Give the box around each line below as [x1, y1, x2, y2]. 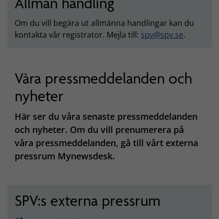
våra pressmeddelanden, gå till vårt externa [15, 136, 198, 149]
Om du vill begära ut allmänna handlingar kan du [15, 18, 194, 28]
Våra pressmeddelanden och [15, 69, 192, 88]
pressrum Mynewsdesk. [15, 150, 115, 162]
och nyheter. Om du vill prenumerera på [15, 123, 184, 135]
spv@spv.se [141, 29, 183, 40]
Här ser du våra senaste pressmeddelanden [15, 110, 197, 122]
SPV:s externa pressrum [15, 191, 160, 210]
